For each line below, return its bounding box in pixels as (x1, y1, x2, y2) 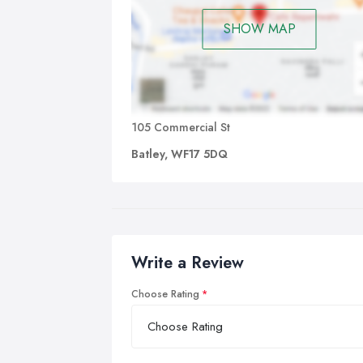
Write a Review (131, 250, 244, 275)
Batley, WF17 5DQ (131, 145, 228, 162)
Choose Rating (131, 286, 199, 301)
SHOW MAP (223, 19, 296, 39)
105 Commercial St (131, 118, 230, 135)
